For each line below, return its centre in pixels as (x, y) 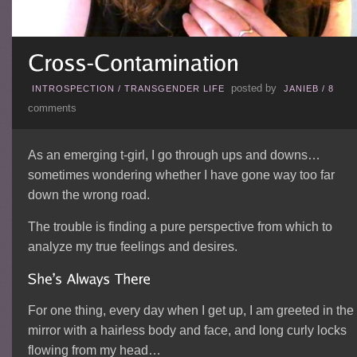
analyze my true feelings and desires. (132, 246)
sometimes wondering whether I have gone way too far (181, 175)
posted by (253, 88)
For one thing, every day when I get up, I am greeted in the (190, 310)
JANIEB (301, 88)
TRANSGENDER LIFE (174, 88)
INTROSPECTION (73, 88)
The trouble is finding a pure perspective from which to (180, 226)
